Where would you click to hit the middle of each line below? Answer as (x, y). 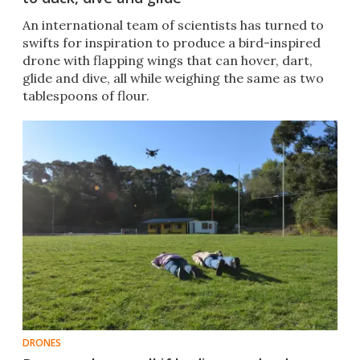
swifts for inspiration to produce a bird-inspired (172, 43)
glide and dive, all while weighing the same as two (173, 78)
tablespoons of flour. (86, 96)
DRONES (42, 343)
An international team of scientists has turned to (173, 25)
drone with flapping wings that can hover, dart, (168, 61)
